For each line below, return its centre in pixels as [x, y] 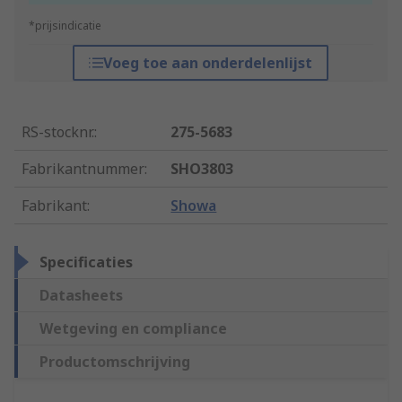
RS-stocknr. [58, 132]
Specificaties [86, 262]
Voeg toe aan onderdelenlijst [208, 63]
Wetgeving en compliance [133, 329]
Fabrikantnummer [83, 169]
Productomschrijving [115, 362]
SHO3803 [202, 169]
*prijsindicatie [65, 26]
